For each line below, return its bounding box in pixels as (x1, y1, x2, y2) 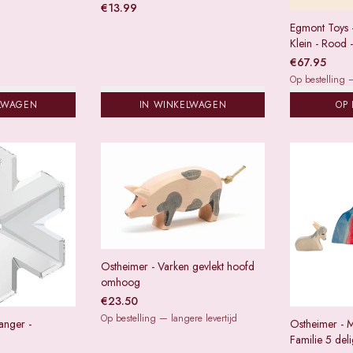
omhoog (101, 274, 140, 291)
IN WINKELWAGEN (139, 98, 227, 112)
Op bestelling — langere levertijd (101, 311, 237, 326)
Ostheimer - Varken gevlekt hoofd (101, 258, 255, 275)
